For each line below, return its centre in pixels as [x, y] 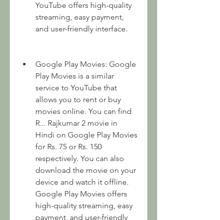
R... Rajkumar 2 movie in [76, 123]
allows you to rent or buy [78, 99]
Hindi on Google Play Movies [86, 135]
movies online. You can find [83, 111]
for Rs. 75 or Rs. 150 [69, 147]
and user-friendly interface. [82, 29]
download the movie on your [86, 170]
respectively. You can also [80, 158]
